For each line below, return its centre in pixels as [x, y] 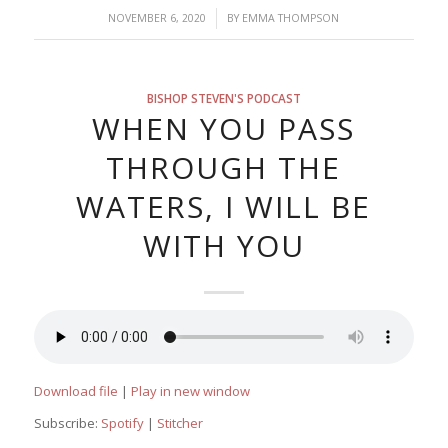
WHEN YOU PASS [224, 129]
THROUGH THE [224, 168]
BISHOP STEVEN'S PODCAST [223, 98]
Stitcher [179, 423]
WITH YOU [223, 246]
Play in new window [190, 391]
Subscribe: [67, 423]
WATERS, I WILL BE [224, 207]
